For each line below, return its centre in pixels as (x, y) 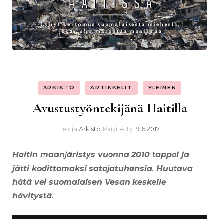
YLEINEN (162, 88)
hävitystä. (33, 196)
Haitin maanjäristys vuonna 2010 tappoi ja (101, 154)
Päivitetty (118, 128)
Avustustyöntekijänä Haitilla (109, 108)
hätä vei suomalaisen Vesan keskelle (89, 182)
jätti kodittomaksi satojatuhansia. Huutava (102, 168)
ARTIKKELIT (111, 88)
